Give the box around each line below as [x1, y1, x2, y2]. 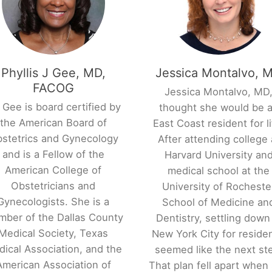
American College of [5, 164, 102, 177]
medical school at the [168, 165, 270, 177]
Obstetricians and [11, 180, 96, 192]
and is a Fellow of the [2, 148, 104, 161]
